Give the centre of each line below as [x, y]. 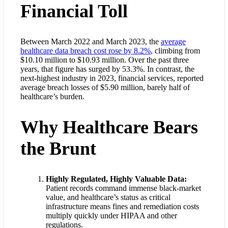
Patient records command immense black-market [123, 188]
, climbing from [175, 50]
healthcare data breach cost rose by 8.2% [85, 50]
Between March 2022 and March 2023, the [91, 41]
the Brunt [58, 148]
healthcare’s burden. [52, 96]
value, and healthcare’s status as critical [108, 197]
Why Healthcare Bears [109, 127]
